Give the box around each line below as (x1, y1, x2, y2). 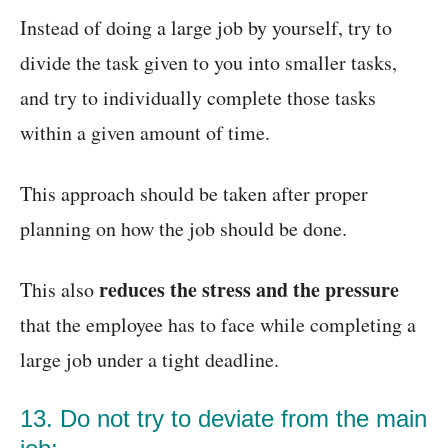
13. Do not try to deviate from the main (20, 405, 427, 433)
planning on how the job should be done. (20, 215, 347, 243)
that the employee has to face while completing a (20, 311, 416, 339)
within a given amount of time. (20, 119, 270, 147)
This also (20, 276, 99, 304)
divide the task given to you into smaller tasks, (20, 49, 397, 77)
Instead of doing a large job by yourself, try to (20, 14, 392, 42)
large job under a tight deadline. (20, 346, 279, 374)
